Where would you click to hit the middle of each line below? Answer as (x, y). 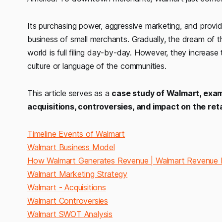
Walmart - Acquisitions (67, 187)
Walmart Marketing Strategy (78, 174)
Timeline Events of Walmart (76, 134)
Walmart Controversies (68, 200)
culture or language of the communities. (97, 66)
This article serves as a (70, 93)
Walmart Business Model (71, 147)
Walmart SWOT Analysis (70, 214)
